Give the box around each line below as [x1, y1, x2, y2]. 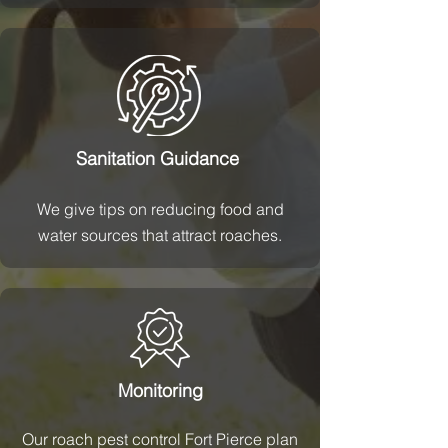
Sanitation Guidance [76, 147, 244, 170]
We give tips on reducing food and [36, 199, 284, 219]
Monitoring [117, 379, 203, 402]
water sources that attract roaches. [38, 225, 282, 245]
